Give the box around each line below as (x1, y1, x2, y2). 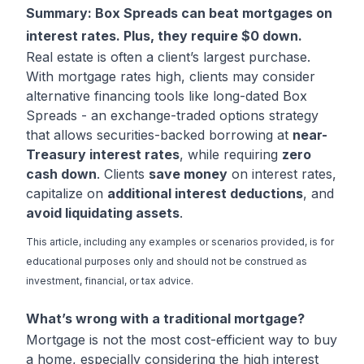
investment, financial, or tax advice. (26, 275, 193, 287)
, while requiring (180, 146, 282, 162)
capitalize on (26, 185, 107, 201)
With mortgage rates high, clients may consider (26, 68, 315, 84)
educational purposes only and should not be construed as (26, 255, 307, 267)
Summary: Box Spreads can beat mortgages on (26, 5, 332, 21)
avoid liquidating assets (26, 205, 180, 221)
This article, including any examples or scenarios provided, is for (26, 236, 334, 248)
